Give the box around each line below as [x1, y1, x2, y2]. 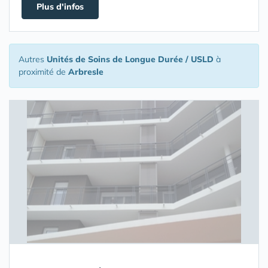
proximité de [19, 66, 68, 77]
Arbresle [68, 66, 103, 77]
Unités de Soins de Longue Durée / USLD [47, 54, 214, 65]
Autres [19, 54, 47, 65]
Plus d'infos [36, 1, 84, 12]
